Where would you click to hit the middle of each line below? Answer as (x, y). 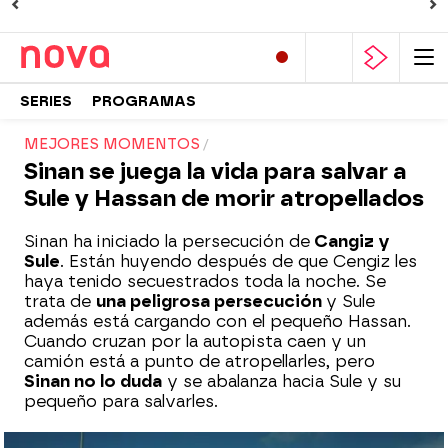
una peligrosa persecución (211, 301)
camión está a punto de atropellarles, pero (199, 361)
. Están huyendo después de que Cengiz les (238, 261)
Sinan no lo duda (93, 381)
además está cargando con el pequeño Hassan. (217, 321)
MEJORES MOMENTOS (112, 144)
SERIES (46, 101)
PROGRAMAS (144, 101)
